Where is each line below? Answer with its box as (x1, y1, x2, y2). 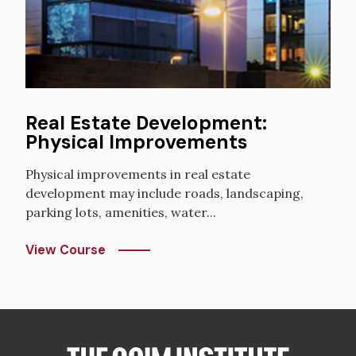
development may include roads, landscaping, (25, 185, 304, 202)
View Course (25, 242, 106, 259)
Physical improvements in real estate (25, 166, 250, 183)
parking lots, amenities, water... (25, 204, 216, 221)
